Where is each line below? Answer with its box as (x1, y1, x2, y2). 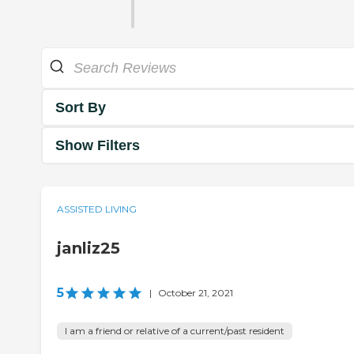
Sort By (55, 99, 106, 115)
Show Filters (55, 137, 140, 153)
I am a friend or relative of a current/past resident (65, 325, 284, 337)
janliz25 (57, 239, 120, 258)
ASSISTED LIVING (57, 203, 137, 216)
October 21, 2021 (158, 287, 233, 299)
